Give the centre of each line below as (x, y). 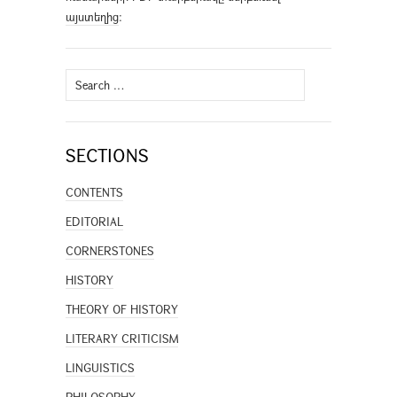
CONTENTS (94, 193)
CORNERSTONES (110, 251)
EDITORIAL (94, 222)
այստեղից (92, 17)
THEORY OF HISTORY (122, 310)
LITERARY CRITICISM (122, 339)
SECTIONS (107, 156)
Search (82, 78)
